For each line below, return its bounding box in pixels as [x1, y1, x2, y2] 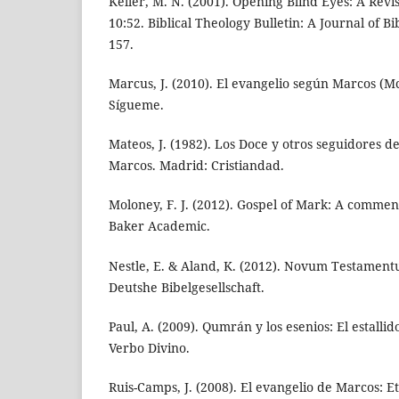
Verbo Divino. [109, 338, 190, 356]
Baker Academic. [109, 217, 210, 235]
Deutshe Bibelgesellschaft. [109, 278, 265, 296]
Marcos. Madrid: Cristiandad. [109, 157, 284, 175]
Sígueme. [109, 96, 164, 114]
